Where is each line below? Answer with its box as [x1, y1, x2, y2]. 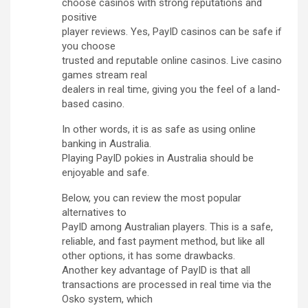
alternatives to [62, 206, 126, 219]
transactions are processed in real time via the [62, 278, 272, 291]
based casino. [62, 98, 124, 111]
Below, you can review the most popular [62, 192, 241, 205]
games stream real [62, 69, 147, 82]
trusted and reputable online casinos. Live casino [62, 54, 282, 67]
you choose [62, 40, 115, 53]
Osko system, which [62, 293, 153, 306]
